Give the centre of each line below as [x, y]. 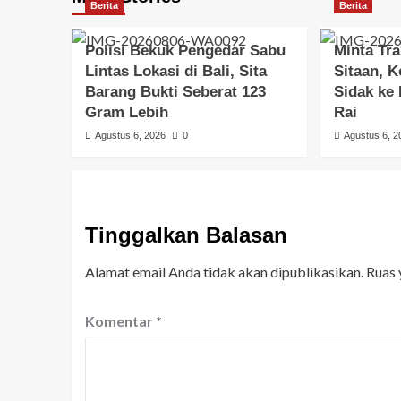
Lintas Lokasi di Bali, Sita [175, 71]
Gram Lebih [126, 112]
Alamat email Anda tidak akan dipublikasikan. [224, 271]
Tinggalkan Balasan [186, 235]
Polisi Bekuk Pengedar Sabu [185, 50]
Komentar [120, 320]
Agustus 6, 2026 [130, 135]
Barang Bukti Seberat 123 [175, 91]
